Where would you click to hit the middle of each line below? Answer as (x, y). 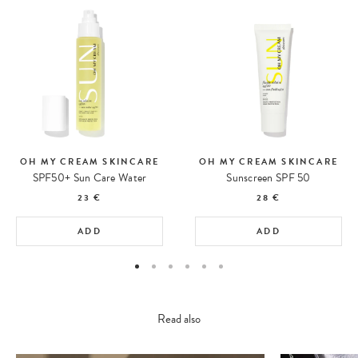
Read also (179, 318)
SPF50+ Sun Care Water (89, 178)
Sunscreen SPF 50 (268, 178)
